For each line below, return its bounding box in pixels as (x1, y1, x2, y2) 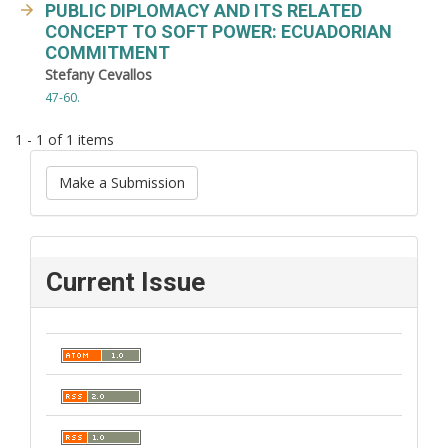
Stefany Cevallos (45, 65, 152, 84)
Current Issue (46, 266, 205, 297)
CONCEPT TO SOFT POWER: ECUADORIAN (45, 21, 392, 42)
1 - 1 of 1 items (15, 129, 114, 149)
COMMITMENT (45, 42, 170, 63)
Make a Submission (59, 172, 185, 192)
